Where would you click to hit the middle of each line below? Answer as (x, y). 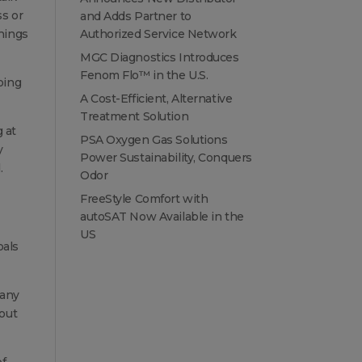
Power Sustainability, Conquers (166, 158)
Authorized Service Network (158, 34)
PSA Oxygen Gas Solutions (154, 140)
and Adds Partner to (135, 17)
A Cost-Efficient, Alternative (156, 99)
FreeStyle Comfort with (144, 199)
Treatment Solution (134, 117)
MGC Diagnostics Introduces (159, 58)
